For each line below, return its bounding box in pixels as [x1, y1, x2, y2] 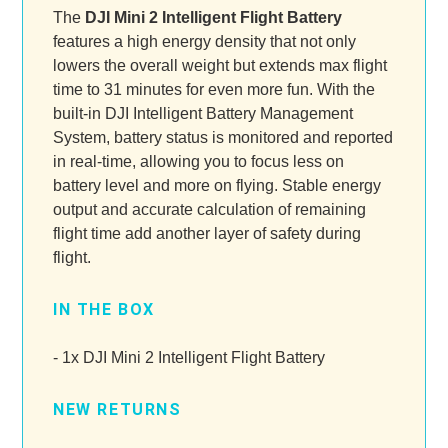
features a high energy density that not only [53, 32, 356, 50]
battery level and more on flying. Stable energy [53, 176, 381, 194]
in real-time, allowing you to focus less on [53, 152, 344, 170]
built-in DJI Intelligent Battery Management [53, 104, 353, 122]
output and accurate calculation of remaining [53, 200, 366, 218]
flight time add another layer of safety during [53, 224, 361, 242]
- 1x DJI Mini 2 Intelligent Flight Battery [53, 349, 325, 367]
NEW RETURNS [53, 400, 182, 420]
